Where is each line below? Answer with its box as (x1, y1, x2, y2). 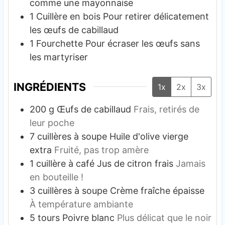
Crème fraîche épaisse (109, 185, 204, 196)
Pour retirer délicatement (102, 11, 209, 22)
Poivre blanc (62, 212, 115, 223)
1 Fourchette (29, 38, 85, 49)
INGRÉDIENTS (13, 80, 86, 93)
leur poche (29, 117, 74, 128)
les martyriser (29, 51, 88, 62)
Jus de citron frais (96, 158, 173, 169)
